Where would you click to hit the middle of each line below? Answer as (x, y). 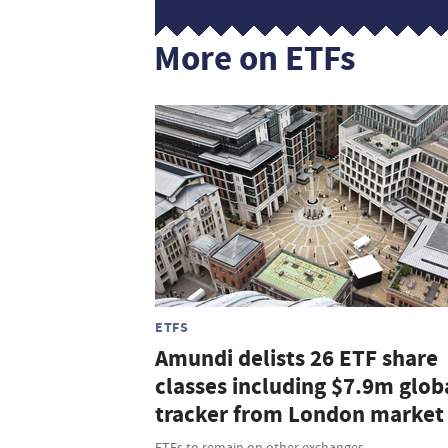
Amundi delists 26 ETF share (296, 359)
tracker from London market (299, 415)
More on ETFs (255, 58)
